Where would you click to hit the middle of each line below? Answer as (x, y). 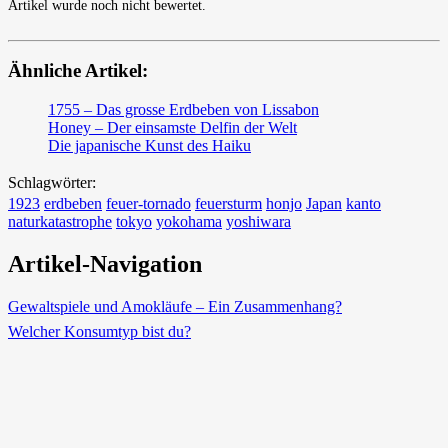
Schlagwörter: (52, 183)
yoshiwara (258, 222)
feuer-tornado (148, 204)
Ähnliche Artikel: (78, 71)
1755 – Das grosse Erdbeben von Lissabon (183, 110)
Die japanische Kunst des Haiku (149, 146)
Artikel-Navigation (105, 263)
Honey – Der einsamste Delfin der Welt (172, 128)
